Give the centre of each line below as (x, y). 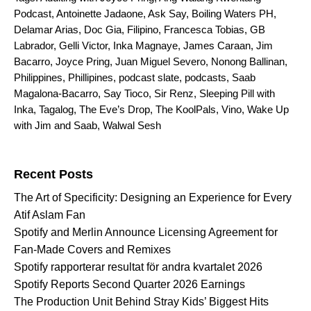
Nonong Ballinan (248, 62)
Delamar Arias (46, 30)
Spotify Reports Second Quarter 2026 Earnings (129, 285)
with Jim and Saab (56, 126)
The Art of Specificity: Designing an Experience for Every (153, 198)
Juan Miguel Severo (160, 62)
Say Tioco (126, 94)
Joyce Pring (83, 62)
